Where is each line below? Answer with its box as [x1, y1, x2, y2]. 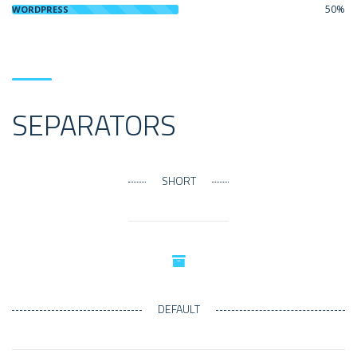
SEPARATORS [12, 103, 176, 147]
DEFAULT [157, 300, 200, 317]
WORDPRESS [12, 3, 69, 15]
